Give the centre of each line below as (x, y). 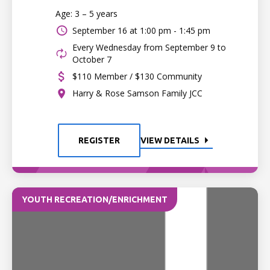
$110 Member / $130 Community (137, 76)
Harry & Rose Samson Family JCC (137, 93)
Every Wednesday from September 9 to (149, 47)
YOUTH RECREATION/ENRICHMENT (95, 199)
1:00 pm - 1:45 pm (175, 30)
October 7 (92, 59)
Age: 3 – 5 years (86, 14)
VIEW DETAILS (170, 140)
